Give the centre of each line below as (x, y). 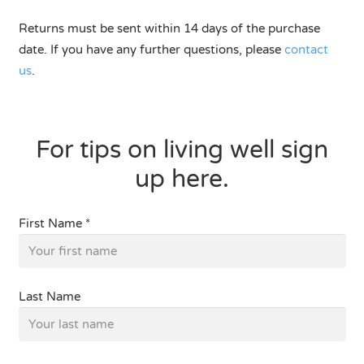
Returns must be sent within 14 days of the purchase (169, 28)
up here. (182, 179)
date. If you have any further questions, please (151, 49)
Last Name (49, 297)
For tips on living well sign (182, 150)
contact (306, 49)
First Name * (54, 223)
